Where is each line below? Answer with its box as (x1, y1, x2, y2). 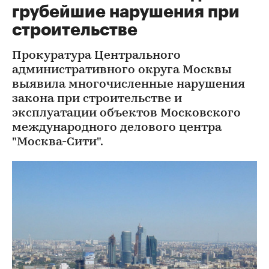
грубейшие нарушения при (12, 4, 240, 20)
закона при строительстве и (12, 93, 182, 105)
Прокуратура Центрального (12, 50, 181, 62)
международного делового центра (12, 122, 222, 134)
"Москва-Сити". (12, 136, 103, 148)
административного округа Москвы (12, 64, 232, 76)
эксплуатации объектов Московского (12, 107, 241, 119)
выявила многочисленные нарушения (12, 79, 245, 91)
